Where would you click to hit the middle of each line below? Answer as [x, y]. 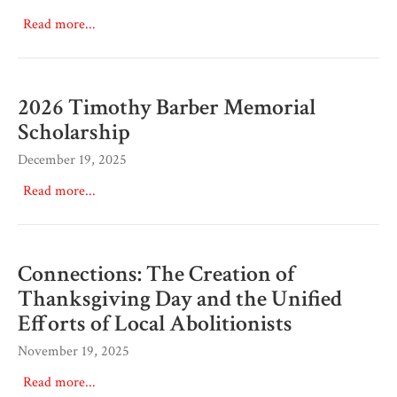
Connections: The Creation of [156, 273]
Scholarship [74, 132]
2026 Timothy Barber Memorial [167, 107]
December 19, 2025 [72, 160]
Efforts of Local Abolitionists [155, 323]
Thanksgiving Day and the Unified [180, 298]
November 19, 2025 [74, 351]
